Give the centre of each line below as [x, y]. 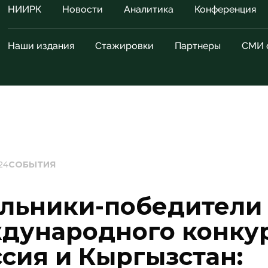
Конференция [225, 9]
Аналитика [149, 9]
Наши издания [41, 46]
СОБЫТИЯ [32, 165]
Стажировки [124, 46]
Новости [83, 9]
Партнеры [198, 46]
